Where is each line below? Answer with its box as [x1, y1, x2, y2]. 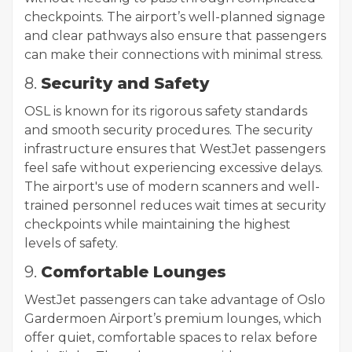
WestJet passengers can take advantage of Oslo [24, 292, 325, 308]
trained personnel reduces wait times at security [24, 198, 326, 214]
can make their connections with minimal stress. [24, 47, 323, 63]
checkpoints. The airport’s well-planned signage [24, 9, 325, 25]
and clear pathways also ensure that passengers [24, 28, 326, 44]
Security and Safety [41, 74, 209, 93]
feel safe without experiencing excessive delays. [24, 160, 323, 176]
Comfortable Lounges [41, 262, 226, 282]
